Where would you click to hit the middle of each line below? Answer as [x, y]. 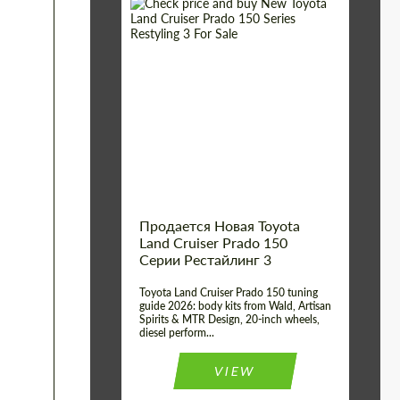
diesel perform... [177, 333]
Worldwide [304, 92]
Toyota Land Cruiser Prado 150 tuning [229, 292]
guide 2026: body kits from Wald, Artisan [235, 306]
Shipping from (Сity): [195, 65]
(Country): [163, 110]
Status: [153, 137]
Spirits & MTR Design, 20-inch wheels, [229, 319]
